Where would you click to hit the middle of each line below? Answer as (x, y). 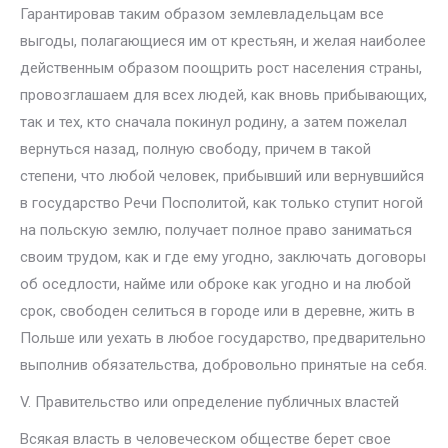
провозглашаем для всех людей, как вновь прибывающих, (223, 95)
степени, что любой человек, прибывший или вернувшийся (222, 176)
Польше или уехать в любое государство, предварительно (223, 338)
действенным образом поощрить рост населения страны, (221, 68)
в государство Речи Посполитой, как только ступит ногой (221, 203)
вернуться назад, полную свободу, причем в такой (195, 149)
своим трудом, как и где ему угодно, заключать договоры (223, 257)
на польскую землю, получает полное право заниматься (216, 230)
